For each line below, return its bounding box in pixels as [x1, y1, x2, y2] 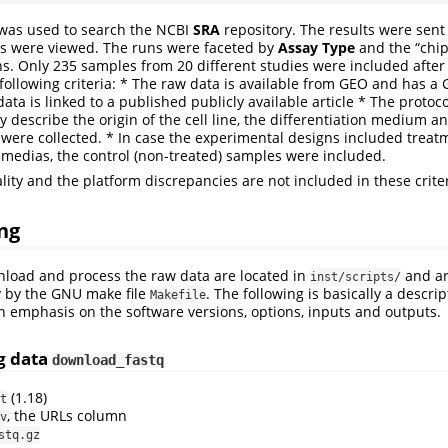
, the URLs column [7, 405, 127, 425]
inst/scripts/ [310, 269, 401, 284]
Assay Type [278, 38, 355, 58]
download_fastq [52, 351, 164, 368]
